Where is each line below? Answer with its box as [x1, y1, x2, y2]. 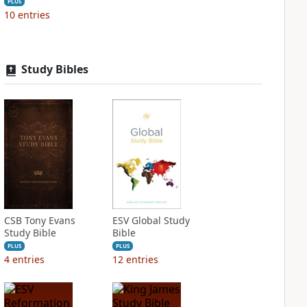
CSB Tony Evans [3, 214, 75, 227]
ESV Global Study [112, 214, 190, 227]
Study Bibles [21, 62, 88, 77]
